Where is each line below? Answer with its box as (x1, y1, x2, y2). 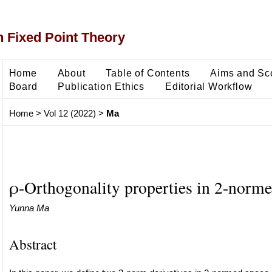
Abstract (8, 234, 56, 253)
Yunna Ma (8, 202, 49, 213)
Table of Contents (106, 67, 190, 78)
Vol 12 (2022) (43, 108, 96, 119)
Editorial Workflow (165, 80, 253, 92)
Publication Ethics (58, 80, 145, 92)
